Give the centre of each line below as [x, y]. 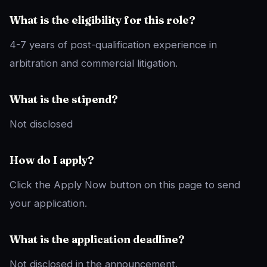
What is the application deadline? [97, 240]
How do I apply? [52, 160]
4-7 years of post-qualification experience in [113, 45]
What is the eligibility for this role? [103, 20]
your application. [48, 204]
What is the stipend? [64, 100]
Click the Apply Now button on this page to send [125, 185]
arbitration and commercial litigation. [94, 63]
